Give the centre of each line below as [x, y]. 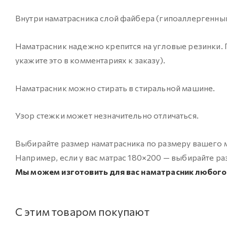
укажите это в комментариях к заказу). [90, 60]
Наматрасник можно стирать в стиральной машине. [115, 88]
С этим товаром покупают [82, 212]
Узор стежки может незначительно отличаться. [107, 116]
